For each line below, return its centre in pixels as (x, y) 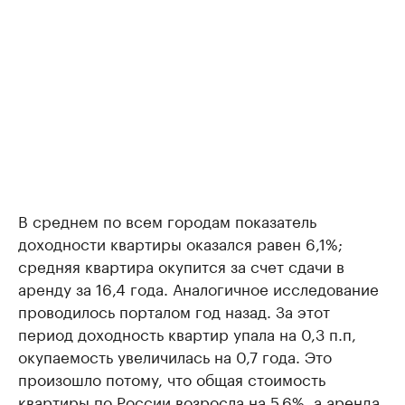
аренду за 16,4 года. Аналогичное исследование (198, 287)
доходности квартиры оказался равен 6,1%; (180, 242)
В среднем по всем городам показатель (167, 220)
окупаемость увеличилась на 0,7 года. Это (175, 355)
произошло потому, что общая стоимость (172, 378)
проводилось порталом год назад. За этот (174, 310)
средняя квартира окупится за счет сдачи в (181, 265)
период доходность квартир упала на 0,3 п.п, (187, 333)
